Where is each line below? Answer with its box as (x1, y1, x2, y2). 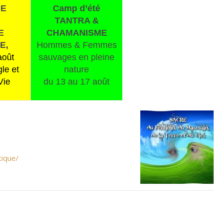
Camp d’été (53, 3, 100, 13)
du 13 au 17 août (44, 77, 109, 87)
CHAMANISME (46, 28, 107, 38)
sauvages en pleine (39, 52, 114, 62)
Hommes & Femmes (36, 40, 117, 50)
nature (64, 65, 89, 74)
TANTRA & (54, 16, 99, 25)
